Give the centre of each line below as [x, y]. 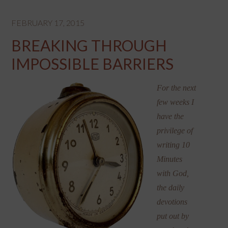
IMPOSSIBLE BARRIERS [93, 64]
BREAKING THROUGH [89, 46]
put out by [173, 216]
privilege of [175, 131]
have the [170, 117]
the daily [171, 188]
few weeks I [176, 102]
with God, [173, 174]
